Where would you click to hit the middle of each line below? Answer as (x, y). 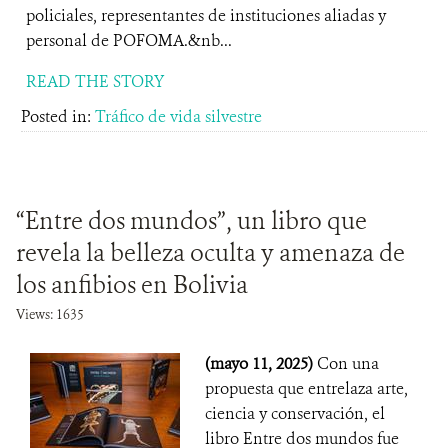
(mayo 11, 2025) (261, 363)
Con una (348, 363)
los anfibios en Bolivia (132, 285)
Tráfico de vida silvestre (178, 116)
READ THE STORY (95, 81)
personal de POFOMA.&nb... (129, 40)
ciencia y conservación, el (295, 413)
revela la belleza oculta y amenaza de (210, 253)
